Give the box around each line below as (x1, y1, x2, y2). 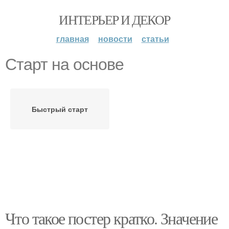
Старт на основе (5, 55, 124, 74)
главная (56, 33, 89, 44)
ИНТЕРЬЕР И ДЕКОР (59, 11, 170, 28)
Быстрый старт (32, 104, 88, 114)
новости (98, 33, 132, 44)
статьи (141, 33, 169, 44)
